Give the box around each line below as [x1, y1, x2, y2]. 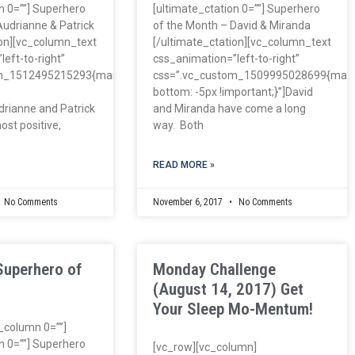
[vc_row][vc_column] [152, 340, 257, 353]
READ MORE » [152, 158, 215, 170]
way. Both [152, 118, 204, 132]
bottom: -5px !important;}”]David [152, 85, 313, 98]
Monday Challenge [152, 259, 276, 279]
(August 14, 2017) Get [152, 279, 303, 299]
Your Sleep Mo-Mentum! [152, 299, 313, 319]
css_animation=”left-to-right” [152, 52, 300, 65]
